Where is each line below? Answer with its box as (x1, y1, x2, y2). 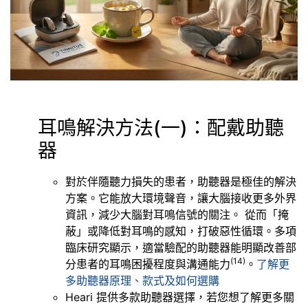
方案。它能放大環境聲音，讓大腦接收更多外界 (65, 191, 296, 206)
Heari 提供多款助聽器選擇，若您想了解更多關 (65, 290, 294, 305)
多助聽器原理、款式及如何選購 (65, 274, 219, 288)
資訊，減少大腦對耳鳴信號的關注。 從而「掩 (65, 208, 289, 222)
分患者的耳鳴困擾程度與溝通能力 (65, 257, 230, 272)
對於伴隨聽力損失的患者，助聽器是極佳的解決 (65, 175, 296, 189)
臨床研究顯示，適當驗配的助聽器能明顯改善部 (65, 241, 296, 255)
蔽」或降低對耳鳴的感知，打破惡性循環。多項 (65, 224, 296, 239)
